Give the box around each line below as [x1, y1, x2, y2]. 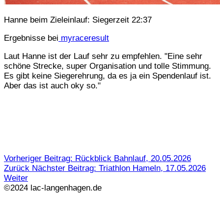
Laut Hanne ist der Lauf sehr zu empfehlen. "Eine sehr [4, 52, 202, 61]
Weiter [4, 173, 28, 183]
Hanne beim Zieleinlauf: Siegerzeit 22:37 [4, 15, 152, 25]
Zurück [4, 164, 29, 173]
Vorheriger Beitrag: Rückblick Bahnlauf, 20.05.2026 [4, 154, 191, 164]
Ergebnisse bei [4, 33, 58, 43]
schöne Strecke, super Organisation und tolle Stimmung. [4, 61, 211, 71]
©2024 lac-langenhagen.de [4, 183, 102, 193]
